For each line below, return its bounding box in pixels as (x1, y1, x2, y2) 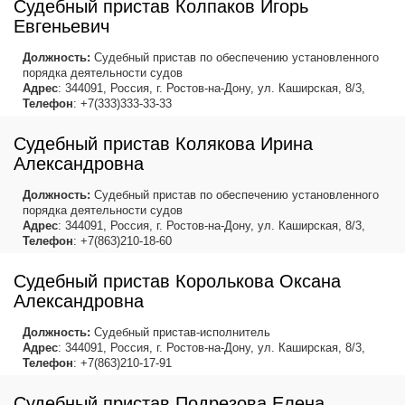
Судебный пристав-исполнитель (90, 325, 270, 340)
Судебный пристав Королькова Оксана (14, 271, 341, 292)
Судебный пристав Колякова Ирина (14, 134, 313, 155)
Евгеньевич (14, 16, 109, 37)
